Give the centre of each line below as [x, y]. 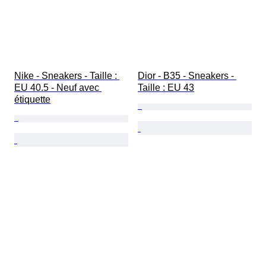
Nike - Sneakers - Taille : [67, 76]
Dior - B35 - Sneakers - [187, 76]
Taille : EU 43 [166, 88]
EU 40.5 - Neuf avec [58, 88]
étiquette [32, 100]
